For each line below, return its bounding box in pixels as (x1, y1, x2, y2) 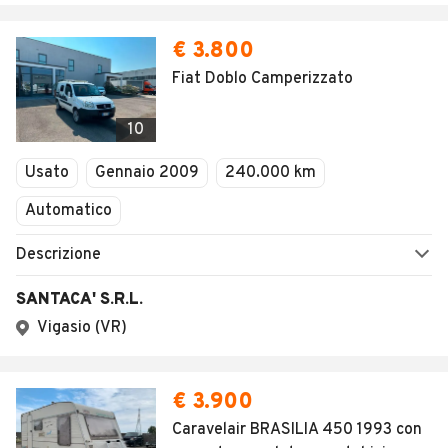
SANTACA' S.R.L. (16, 290, 143, 310)
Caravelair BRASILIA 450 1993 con (172, 420, 422, 440)
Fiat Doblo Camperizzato (172, 69, 353, 89)
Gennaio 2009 (95, 163, 199, 183)
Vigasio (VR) (37, 318, 127, 338)
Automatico (25, 201, 112, 221)
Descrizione (16, 245, 101, 265)
